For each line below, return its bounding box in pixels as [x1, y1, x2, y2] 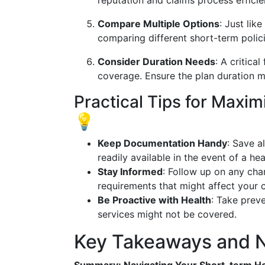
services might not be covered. [98, 208, 237, 220]
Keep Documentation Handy [98, 137, 227, 149]
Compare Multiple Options [98, 18, 219, 30]
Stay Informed [98, 166, 163, 177]
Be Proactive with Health [98, 194, 211, 206]
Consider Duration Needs [98, 56, 215, 67]
